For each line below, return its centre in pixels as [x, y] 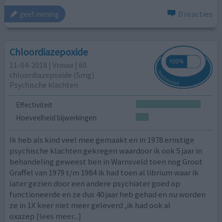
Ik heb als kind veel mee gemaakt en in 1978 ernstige [102, 140]
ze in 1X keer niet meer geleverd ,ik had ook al [90, 205]
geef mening [40, 14]
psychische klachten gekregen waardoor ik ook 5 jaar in [106, 151]
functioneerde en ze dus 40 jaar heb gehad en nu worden [108, 194]
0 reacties [195, 14]
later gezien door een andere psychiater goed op [95, 183]
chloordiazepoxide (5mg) [52, 75]
